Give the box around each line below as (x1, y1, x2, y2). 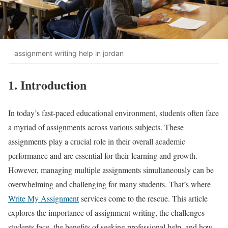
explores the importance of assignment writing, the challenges (8, 207, 205, 218)
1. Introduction (8, 76, 87, 94)
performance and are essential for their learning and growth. (8, 150, 197, 161)
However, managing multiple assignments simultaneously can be (8, 164, 214, 176)
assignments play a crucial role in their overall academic (8, 136, 185, 147)
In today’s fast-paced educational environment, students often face (8, 107, 219, 119)
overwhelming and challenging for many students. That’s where (8, 179, 211, 190)
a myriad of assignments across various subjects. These (8, 122, 184, 133)
